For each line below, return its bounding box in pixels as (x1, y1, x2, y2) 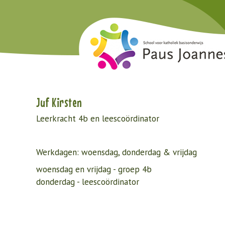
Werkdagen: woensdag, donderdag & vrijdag (36, 147, 197, 158)
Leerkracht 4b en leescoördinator (36, 113, 162, 124)
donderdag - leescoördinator (36, 176, 142, 187)
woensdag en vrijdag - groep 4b (36, 163, 152, 175)
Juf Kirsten (36, 95, 82, 109)
